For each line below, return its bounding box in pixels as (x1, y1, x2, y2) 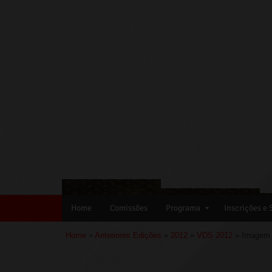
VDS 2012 (197, 231, 233, 240)
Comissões (110, 203, 148, 213)
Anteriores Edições (95, 231, 161, 240)
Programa (166, 203, 200, 213)
